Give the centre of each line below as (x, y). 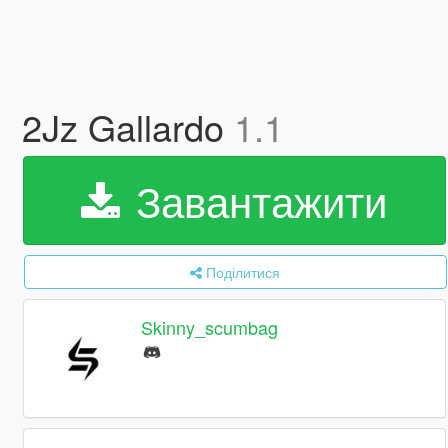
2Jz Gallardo (127, 126)
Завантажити (256, 200)
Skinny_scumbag (210, 327)
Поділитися (243, 272)
